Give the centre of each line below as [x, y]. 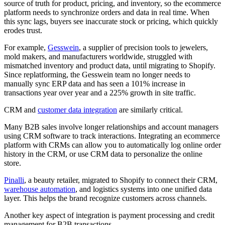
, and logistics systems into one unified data [144, 189]
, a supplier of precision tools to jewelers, [143, 48]
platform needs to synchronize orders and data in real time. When [107, 13]
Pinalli [14, 180]
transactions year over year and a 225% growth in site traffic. [100, 93]
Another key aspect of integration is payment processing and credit [109, 215]
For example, [26, 48]
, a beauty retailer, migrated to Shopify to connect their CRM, [121, 180]
